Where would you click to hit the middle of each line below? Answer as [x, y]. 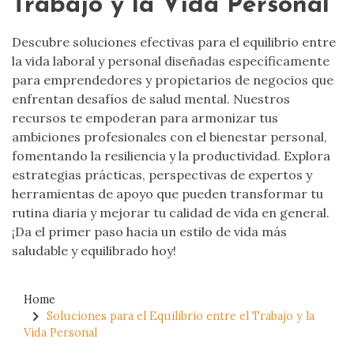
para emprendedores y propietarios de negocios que [173, 80]
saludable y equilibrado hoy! [94, 251]
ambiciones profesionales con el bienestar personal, [169, 137]
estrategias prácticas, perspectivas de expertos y [162, 175]
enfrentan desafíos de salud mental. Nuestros [151, 99]
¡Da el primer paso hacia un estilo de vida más [149, 232]
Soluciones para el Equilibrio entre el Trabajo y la [181, 316]
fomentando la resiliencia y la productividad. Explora [171, 156]
